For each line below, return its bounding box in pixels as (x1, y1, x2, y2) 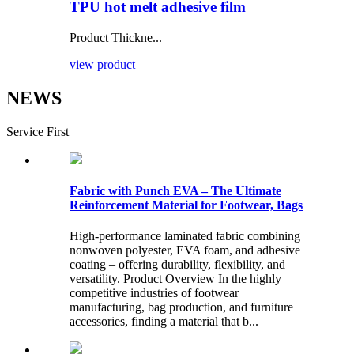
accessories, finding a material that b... (70, 314, 258, 329)
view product (70, 57, 135, 71)
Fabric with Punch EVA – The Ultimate (70, 183, 281, 198)
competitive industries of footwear (70, 286, 239, 300)
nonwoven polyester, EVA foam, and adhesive (70, 243, 300, 258)
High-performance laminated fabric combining (70, 229, 300, 243)
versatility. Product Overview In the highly (70, 272, 281, 286)
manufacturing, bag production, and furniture (70, 300, 293, 314)
